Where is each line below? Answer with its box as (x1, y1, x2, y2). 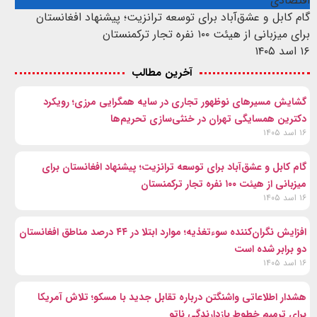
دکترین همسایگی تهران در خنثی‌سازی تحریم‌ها (110, 110, 307, 127)
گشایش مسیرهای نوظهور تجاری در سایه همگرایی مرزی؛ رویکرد (43, 93, 307, 110)
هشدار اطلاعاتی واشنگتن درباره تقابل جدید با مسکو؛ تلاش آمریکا (38, 289, 307, 305)
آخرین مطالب (132, 64, 193, 81)
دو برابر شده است (234, 241, 307, 257)
